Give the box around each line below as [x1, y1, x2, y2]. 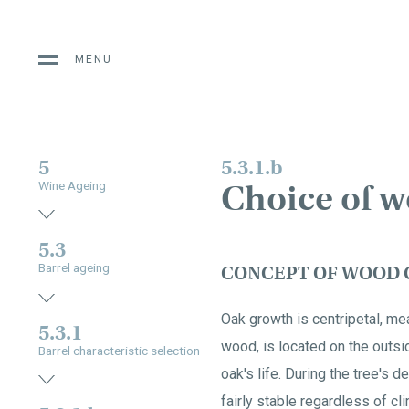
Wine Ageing [38, 178, 106, 193]
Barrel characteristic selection [38, 342, 200, 358]
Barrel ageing [38, 260, 110, 276]
